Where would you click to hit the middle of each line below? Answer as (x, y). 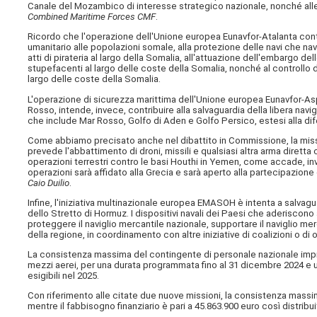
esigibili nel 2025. (64, 276)
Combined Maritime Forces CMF (92, 17)
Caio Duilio (49, 183)
